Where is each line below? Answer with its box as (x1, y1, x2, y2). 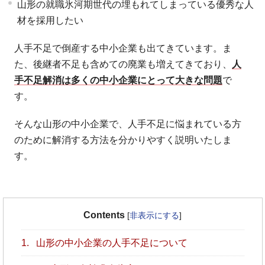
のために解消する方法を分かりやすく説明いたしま (14, 134, 232, 145)
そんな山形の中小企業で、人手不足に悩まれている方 (14, 118, 242, 129)
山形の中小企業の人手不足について (33, 237, 188, 248)
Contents (83, 209, 125, 220)
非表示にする (130, 210, 179, 220)
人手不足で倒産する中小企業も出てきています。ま (14, 43, 232, 53)
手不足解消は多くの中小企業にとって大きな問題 (14, 75, 223, 85)
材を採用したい (17, 15, 84, 25)
